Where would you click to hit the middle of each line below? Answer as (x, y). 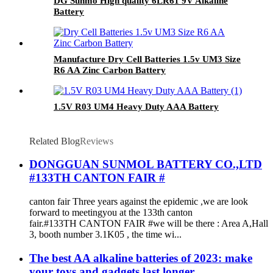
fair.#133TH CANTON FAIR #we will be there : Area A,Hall (149, 224)
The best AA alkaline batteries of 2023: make (141, 258)
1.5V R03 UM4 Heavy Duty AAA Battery (136, 106)
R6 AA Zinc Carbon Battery (110, 70)
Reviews (97, 141)
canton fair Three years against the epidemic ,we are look (139, 202)
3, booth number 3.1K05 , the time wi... (105, 235)
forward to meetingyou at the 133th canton (111, 213)
